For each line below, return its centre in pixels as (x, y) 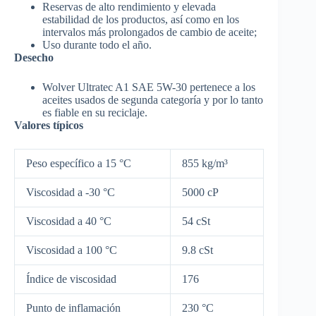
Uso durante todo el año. (97, 44)
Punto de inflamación (73, 308)
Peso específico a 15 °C (79, 163)
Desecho (34, 57)
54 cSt (196, 221)
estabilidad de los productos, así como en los (141, 19)
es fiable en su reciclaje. (95, 112)
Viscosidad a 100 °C (72, 250)
